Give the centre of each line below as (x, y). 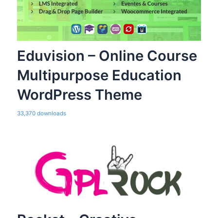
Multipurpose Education (99, 75)
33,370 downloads (41, 114)
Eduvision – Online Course (107, 56)
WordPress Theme (79, 95)
